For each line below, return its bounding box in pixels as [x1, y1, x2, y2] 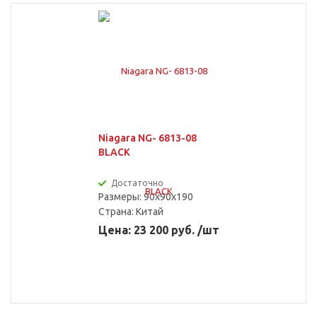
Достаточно [110, 178, 163, 188]
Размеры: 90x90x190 [98, 191, 193, 202]
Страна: [98, 206, 136, 217]
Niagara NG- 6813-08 [98, 132, 197, 144]
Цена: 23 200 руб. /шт [98, 224, 219, 236]
